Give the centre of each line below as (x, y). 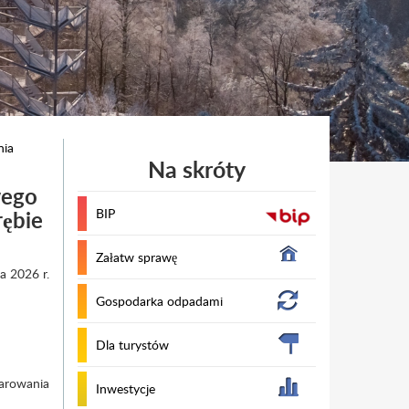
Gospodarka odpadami (159, 301)
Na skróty (196, 169)
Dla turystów (132, 345)
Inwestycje (125, 388)
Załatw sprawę (136, 257)
